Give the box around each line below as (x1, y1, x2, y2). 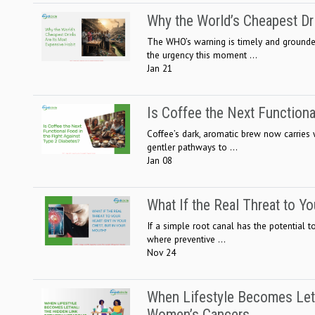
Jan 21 (147, 61, 172, 75)
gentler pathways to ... (147, 140, 238, 153)
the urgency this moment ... (147, 48, 257, 61)
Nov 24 (147, 245, 176, 259)
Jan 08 (147, 153, 172, 167)
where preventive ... (147, 232, 226, 245)
